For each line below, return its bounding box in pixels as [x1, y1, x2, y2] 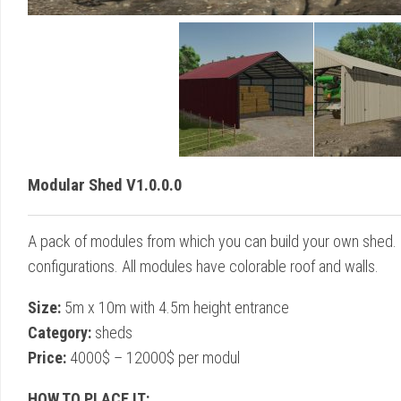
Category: [28, 322, 91, 342]
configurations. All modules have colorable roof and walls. [28, 256, 379, 276]
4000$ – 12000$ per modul [66, 347, 240, 367]
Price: [28, 347, 66, 367]
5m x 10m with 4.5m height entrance [61, 297, 289, 317]
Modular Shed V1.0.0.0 [28, 175, 182, 195]
